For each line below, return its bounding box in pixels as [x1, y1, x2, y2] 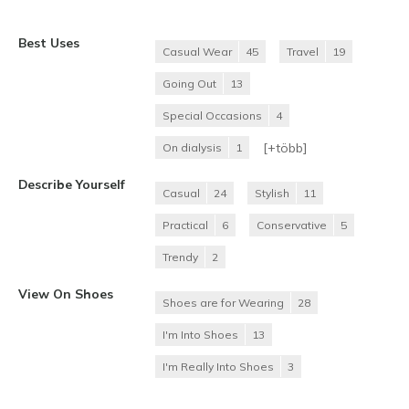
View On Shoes [18, 286, 113, 302]
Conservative [257, 218, 327, 233]
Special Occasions [163, 109, 262, 123]
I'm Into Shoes [163, 328, 238, 342]
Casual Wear [163, 45, 232, 59]
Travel [287, 45, 319, 59]
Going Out [163, 77, 216, 91]
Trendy [163, 250, 198, 265]
